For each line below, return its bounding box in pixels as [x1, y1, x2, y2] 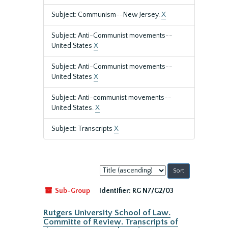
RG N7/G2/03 [132, 187, 174, 195]
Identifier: [99, 187, 131, 195]
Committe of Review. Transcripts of [43, 217, 178, 226]
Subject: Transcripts [51, 125, 114, 133]
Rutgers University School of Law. [43, 208, 170, 217]
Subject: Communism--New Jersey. [51, 11, 161, 19]
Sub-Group [53, 187, 90, 195]
